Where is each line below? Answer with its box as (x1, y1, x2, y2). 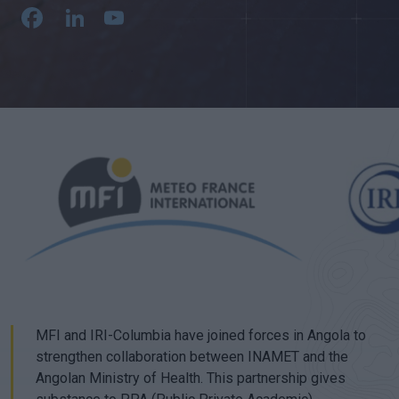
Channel (128, 29, 230, 63)
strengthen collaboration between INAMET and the (36, 348, 348, 365)
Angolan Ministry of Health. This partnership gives (36, 370, 346, 387)
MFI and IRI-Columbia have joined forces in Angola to (36, 327, 366, 344)
